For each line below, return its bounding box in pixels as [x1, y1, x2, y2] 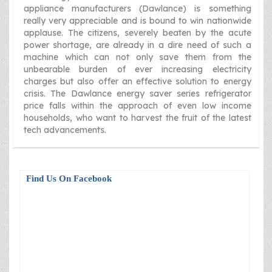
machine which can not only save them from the [24, 51, 251, 63]
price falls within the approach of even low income [24, 100, 251, 111]
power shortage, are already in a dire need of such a [24, 39, 251, 50]
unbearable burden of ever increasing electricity [24, 63, 251, 75]
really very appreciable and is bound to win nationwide [24, 15, 251, 26]
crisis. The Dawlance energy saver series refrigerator [24, 87, 251, 99]
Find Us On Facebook [25, 173, 112, 183]
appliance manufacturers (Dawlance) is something [24, 2, 251, 14]
